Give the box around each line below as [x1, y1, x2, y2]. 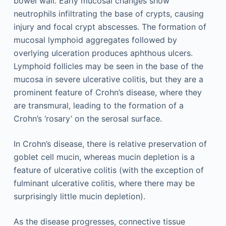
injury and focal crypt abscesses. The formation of [13, 21, 206, 32]
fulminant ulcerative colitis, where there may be [13, 178, 195, 188]
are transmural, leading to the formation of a [13, 100, 184, 110]
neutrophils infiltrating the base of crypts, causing [13, 8, 204, 19]
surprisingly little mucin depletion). [13, 191, 145, 201]
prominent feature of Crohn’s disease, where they [13, 87, 202, 97]
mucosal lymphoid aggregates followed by [13, 34, 177, 45]
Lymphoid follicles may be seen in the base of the [13, 61, 203, 71]
